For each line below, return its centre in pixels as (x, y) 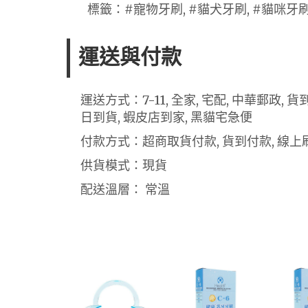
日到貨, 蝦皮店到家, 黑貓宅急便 (166, 117)
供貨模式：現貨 (124, 165)
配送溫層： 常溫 (125, 189)
